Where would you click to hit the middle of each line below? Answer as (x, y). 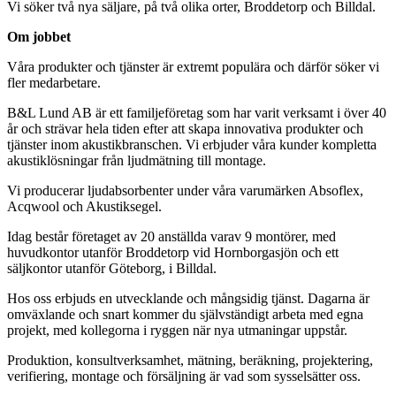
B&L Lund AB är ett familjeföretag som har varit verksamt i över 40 (197, 113)
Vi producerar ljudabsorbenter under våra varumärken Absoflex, (185, 191)
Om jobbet (39, 37)
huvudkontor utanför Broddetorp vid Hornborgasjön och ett (173, 253)
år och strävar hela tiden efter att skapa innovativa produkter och (185, 129)
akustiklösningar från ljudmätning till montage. (137, 161)
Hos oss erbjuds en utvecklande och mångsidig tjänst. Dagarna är (188, 299)
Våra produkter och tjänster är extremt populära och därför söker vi (193, 67)
